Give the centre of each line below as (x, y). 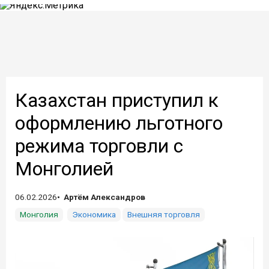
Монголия (39, 214)
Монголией (64, 169)
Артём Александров (104, 197)
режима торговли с (99, 146)
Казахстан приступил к (117, 100)
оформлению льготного (119, 123)
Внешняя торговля (164, 214)
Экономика (94, 214)
